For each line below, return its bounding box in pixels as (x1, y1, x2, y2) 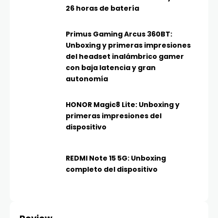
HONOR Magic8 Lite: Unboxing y (66, 100, 180, 110)
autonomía (66, 74, 108, 84)
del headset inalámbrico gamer (66, 52, 184, 62)
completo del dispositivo (66, 164, 158, 175)
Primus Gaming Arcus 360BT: (66, 29, 172, 39)
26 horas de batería (66, 3, 139, 14)
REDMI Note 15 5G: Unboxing (66, 153, 166, 163)
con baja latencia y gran (66, 63, 156, 73)
